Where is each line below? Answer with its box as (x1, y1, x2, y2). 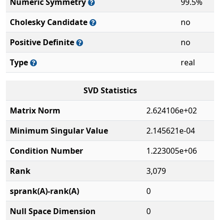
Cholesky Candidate (10, 17, 89, 27)
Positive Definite (10, 37, 76, 48)
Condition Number (10, 145, 83, 156)
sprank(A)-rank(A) (10, 186, 79, 196)
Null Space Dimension (10, 206, 96, 217)
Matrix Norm (10, 105, 60, 116)
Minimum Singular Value (10, 125, 108, 136)
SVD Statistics (83, 85, 137, 96)
